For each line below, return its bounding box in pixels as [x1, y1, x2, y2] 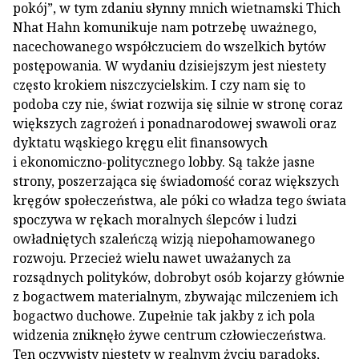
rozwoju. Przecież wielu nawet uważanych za [13, 249, 291, 267]
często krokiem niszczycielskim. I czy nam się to [13, 76, 305, 94]
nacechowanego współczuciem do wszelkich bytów [13, 38, 326, 55]
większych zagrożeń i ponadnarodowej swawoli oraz [13, 115, 337, 132]
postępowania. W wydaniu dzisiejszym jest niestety [13, 57, 326, 75]
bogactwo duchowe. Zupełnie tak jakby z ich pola [13, 307, 315, 325]
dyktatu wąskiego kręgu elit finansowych [13, 134, 268, 151]
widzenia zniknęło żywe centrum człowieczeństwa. [13, 326, 326, 344]
